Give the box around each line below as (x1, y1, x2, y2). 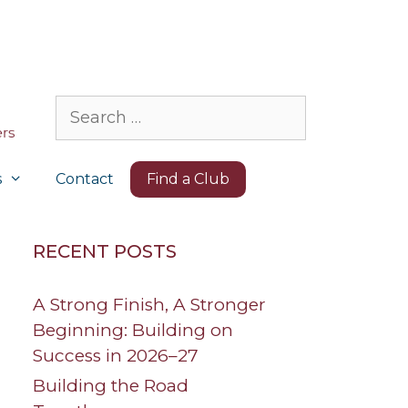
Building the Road (33, 375, 189, 397)
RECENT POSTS (33, 240, 177, 263)
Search (55, 97, 111, 117)
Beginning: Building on (33, 320, 233, 342)
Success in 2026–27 (33, 345, 199, 367)
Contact (56, 170, 115, 189)
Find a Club (147, 170, 230, 189)
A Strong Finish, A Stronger (33, 294, 266, 316)
